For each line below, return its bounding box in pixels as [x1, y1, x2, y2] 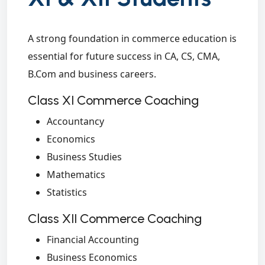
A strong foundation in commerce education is [28, 32, 237, 46]
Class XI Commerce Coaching [28, 92, 199, 108]
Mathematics [47, 168, 105, 182]
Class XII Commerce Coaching [28, 211, 202, 227]
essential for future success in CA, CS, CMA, [28, 50, 220, 63]
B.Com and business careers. [28, 67, 156, 81]
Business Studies [47, 150, 122, 164]
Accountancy [47, 115, 104, 128]
